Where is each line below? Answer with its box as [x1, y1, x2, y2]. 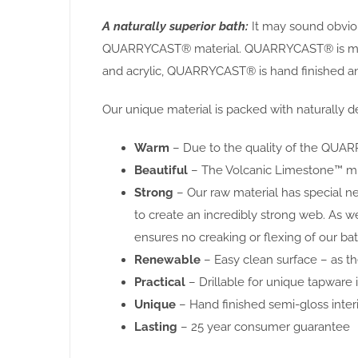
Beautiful [134, 163, 188, 178]
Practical [134, 275, 185, 290]
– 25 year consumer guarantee [177, 320, 350, 335]
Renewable [134, 253, 201, 268]
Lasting [134, 320, 177, 335]
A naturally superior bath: [102, 19, 249, 34]
